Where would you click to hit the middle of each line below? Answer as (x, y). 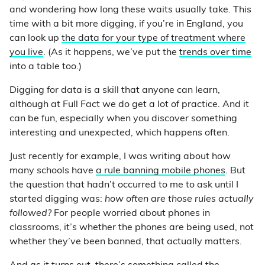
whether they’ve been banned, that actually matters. (129, 242)
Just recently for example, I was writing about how (120, 157)
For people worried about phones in (131, 214)
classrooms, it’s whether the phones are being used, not (132, 228)
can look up (35, 39)
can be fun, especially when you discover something (123, 119)
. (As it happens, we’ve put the (111, 53)
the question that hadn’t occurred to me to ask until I (124, 185)
